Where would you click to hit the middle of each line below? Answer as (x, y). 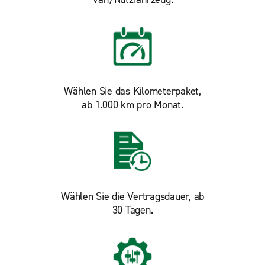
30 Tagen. (132, 210)
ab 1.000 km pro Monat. (132, 105)
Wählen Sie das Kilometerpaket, (132, 91)
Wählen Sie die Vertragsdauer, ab (132, 197)
